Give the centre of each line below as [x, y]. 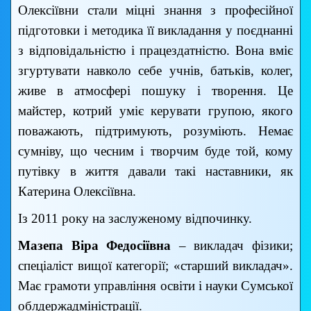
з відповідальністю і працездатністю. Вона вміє [155, 51]
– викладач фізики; [232, 246]
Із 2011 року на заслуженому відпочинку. [135, 219]
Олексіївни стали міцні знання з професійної [155, 10]
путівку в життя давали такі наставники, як [155, 171]
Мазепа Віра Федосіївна [95, 246]
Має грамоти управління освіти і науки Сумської [155, 286]
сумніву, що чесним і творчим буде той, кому [155, 151]
